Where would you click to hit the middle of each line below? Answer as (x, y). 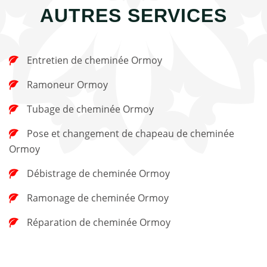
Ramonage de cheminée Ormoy (98, 198)
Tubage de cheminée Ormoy (90, 109)
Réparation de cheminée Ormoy (99, 222)
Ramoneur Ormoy (67, 84)
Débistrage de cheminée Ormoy (98, 173)
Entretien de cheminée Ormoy (94, 60)
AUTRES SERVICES (133, 15)
